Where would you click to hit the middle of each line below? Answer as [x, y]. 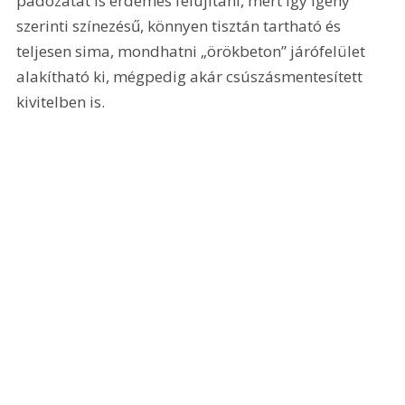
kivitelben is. [61, 101]
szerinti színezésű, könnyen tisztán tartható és [181, 25]
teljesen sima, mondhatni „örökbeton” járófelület [193, 51]
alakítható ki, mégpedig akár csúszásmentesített [192, 76]
